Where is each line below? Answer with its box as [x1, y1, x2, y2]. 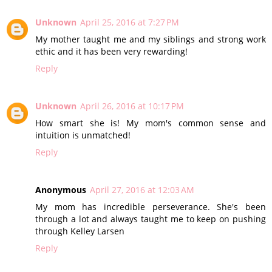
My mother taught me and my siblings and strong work [35, 33, 266, 46]
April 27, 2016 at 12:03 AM [90, 184, 194, 196]
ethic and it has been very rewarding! [35, 46, 188, 58]
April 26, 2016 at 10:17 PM [80, 100, 184, 112]
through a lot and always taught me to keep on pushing [35, 213, 266, 225]
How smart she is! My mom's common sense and [35, 117, 266, 129]
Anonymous [35, 184, 86, 196]
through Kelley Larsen [35, 225, 124, 237]
